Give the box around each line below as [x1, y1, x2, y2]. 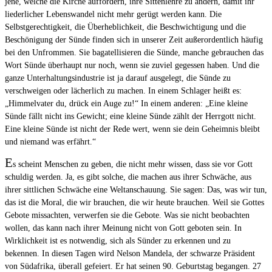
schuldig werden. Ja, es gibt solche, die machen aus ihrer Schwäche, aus [5, 172, 251, 182]
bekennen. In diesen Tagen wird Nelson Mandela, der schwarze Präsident [5, 249, 255, 259]
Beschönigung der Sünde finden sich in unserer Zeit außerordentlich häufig [5, 35, 263, 45]
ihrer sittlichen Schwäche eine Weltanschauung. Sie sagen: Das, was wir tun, [5, 185, 267, 195]
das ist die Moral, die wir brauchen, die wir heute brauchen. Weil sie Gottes [5, 198, 264, 208]
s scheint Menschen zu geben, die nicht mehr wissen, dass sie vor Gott [13, 160, 253, 169]
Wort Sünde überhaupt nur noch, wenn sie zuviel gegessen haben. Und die [5, 61, 259, 70]
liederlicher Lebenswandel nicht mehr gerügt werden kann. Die [5, 10, 222, 19]
